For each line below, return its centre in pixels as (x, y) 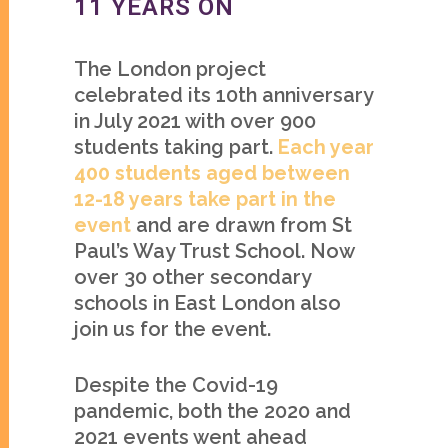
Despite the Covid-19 (176, 385)
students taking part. (176, 147)
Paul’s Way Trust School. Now (214, 251)
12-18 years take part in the (205, 199)
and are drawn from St (244, 225)
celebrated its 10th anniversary (223, 95)
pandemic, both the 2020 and (212, 411)
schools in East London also (207, 303)
